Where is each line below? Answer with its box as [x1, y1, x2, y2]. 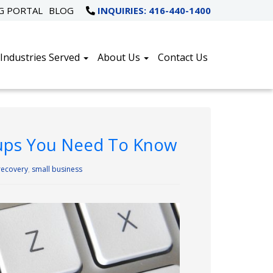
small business [31, 164, 82, 174]
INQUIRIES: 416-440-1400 [95, 4, 211, 16]
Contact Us [158, 51, 208, 64]
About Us [97, 51, 143, 64]
